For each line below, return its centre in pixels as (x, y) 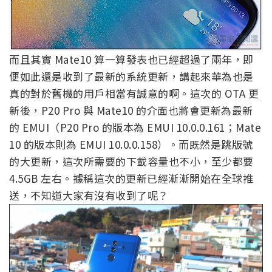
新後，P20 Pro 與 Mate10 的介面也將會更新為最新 (131, 110)
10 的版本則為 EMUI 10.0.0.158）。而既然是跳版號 (131, 144)
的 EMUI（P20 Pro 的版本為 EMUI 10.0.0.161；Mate (135, 127)
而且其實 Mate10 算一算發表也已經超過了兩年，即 (131, 59)
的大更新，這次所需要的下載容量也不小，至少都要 (131, 161)
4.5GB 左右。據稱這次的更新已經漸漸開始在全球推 (131, 178)
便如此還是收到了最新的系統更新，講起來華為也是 (131, 76)
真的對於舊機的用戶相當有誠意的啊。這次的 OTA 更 (134, 93)
